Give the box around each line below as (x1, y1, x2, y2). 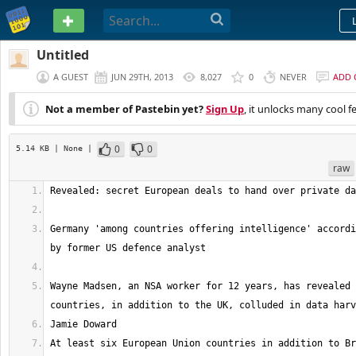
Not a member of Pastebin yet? (45, 102, 203, 116)
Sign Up (206, 102, 244, 116)
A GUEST (53, 71, 88, 83)
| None (54, 143, 87, 153)
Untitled (37, 46, 89, 64)
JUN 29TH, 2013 (111, 71, 173, 83)
